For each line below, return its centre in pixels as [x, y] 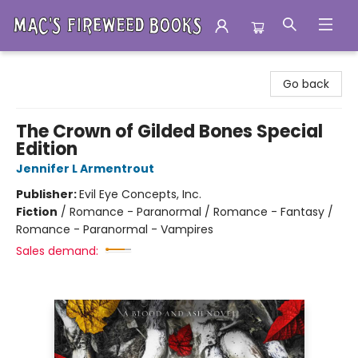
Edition [47, 149]
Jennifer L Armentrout [85, 169]
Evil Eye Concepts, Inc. [140, 194]
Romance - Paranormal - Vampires [115, 229]
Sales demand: [57, 251]
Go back [306, 84]
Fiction [37, 212]
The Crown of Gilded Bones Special [169, 131]
